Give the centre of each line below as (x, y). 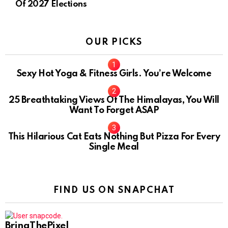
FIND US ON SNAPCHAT (114, 191)
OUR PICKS (114, 42)
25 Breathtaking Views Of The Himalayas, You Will (114, 101)
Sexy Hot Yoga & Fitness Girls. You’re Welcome (114, 74)
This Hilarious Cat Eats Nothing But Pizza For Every (114, 137)
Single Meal (114, 147)
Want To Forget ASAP (114, 111)
